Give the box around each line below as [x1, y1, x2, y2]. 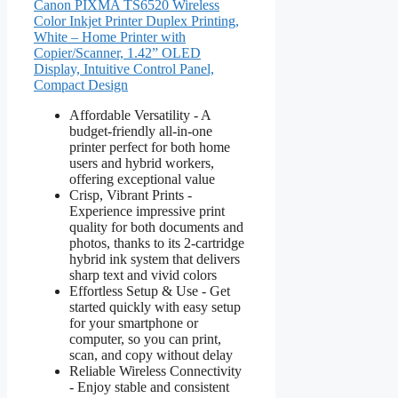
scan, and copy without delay [69, 346, 233, 362]
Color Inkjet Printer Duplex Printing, [34, 12, 239, 28]
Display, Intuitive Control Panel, [34, 60, 214, 76]
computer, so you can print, [69, 330, 221, 346]
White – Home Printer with [34, 28, 186, 44]
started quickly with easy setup [69, 298, 241, 314]
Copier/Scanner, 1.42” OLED [34, 44, 201, 60]
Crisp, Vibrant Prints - [69, 187, 192, 203]
